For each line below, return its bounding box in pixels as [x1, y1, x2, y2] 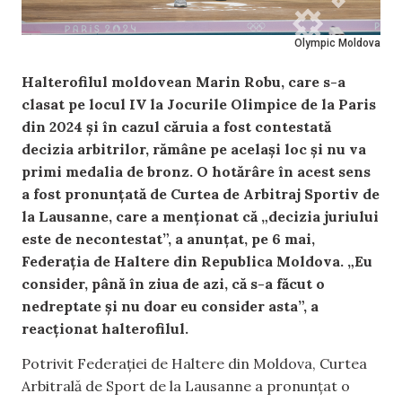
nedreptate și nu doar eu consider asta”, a [22, 297, 319, 315]
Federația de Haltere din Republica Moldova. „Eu [22, 252, 372, 270]
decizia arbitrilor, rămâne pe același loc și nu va [22, 140, 366, 158]
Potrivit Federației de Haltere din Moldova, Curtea [22, 354, 367, 373]
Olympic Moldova [294, 37, 380, 49]
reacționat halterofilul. [22, 319, 188, 337]
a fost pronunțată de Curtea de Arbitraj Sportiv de [22, 185, 380, 203]
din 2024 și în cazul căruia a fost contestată [22, 118, 331, 135]
